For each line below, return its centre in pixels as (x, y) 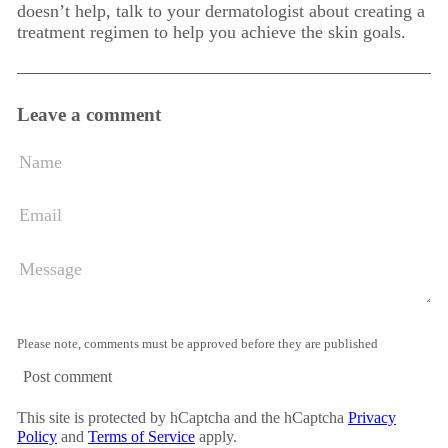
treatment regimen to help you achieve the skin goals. (211, 32)
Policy (37, 436)
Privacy (372, 417)
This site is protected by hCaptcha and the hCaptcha (182, 417)
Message (43, 265)
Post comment (67, 376)
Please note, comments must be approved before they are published (197, 344)
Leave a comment (89, 114)
